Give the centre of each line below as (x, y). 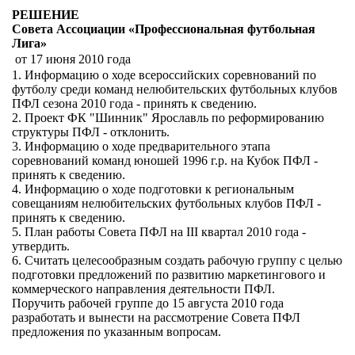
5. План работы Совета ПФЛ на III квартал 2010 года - (159, 232)
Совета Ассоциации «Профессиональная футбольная (164, 29)
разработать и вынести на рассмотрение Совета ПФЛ (156, 317)
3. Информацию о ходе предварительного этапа (141, 146)
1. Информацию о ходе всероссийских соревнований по (164, 75)
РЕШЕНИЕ (46, 15)
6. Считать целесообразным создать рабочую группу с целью (177, 260)
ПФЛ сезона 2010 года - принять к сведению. (134, 103)
